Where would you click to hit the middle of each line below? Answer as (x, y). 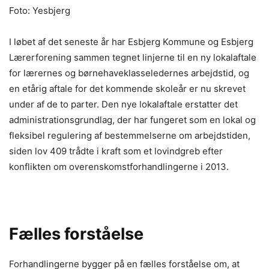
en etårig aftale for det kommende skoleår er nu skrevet (127, 88)
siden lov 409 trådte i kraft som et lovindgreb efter (116, 151)
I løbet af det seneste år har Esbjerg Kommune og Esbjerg (131, 41)
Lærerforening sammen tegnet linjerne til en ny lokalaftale (133, 57)
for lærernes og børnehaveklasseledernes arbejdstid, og (129, 73)
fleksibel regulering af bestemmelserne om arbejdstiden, (130, 135)
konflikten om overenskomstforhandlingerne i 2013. (119, 166)
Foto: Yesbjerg (40, 10)
